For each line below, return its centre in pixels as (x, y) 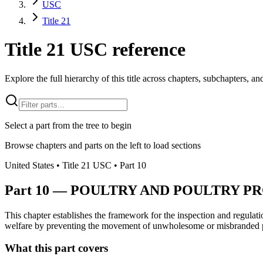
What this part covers (56, 248)
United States (29, 165)
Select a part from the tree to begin (68, 125)
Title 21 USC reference (95, 50)
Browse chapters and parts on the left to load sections (103, 145)
